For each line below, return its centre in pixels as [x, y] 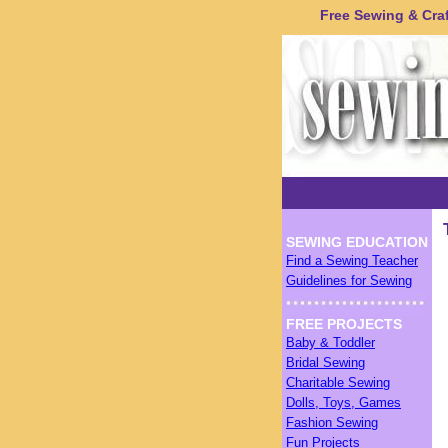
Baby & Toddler [330, 342]
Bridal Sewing [325, 362]
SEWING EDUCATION [357, 242]
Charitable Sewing [338, 382]
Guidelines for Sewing [349, 280]
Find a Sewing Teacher [352, 260]
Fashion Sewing [332, 422]
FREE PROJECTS [344, 324]
